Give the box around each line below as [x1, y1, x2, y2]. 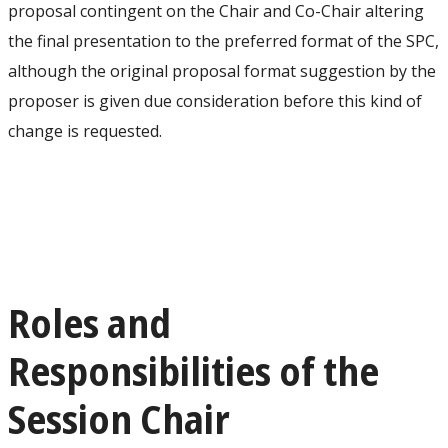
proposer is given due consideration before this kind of [8, 89, 422, 112]
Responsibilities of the [8, 342, 379, 398]
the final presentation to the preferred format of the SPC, [8, 29, 439, 52]
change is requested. [8, 119, 162, 142]
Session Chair [8, 390, 230, 446]
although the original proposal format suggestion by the [8, 59, 436, 82]
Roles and [8, 294, 171, 350]
